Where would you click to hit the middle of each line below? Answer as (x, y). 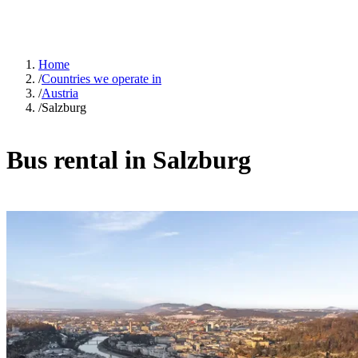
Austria (60, 93)
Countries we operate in (101, 79)
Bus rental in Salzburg (129, 159)
